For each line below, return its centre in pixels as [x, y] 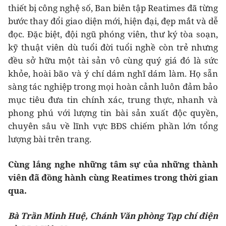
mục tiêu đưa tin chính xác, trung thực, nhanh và [113, 100]
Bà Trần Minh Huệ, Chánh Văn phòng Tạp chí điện [113, 216]
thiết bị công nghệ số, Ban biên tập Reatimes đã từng [113, 8]
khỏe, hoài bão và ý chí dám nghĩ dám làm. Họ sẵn [113, 74]
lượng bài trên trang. [50, 139]
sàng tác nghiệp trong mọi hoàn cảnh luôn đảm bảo [113, 87]
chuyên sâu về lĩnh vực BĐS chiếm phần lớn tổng [113, 126]
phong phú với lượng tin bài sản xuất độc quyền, [113, 113]
